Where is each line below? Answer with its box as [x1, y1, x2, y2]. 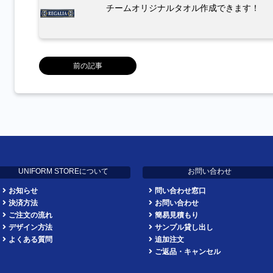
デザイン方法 [9, 223, 52, 231]
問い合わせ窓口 [155, 186, 206, 194]
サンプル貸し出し [155, 223, 213, 231]
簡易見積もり [155, 211, 199, 219]
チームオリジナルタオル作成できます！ [106, 3, 260, 13]
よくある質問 [9, 235, 52, 243]
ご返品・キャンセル [155, 247, 221, 255]
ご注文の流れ [9, 211, 52, 219]
